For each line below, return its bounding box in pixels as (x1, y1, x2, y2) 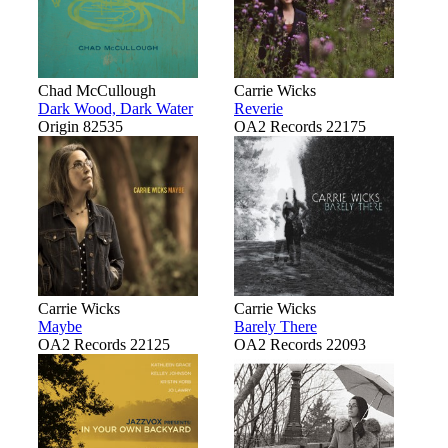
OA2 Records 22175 (234, 117, 366, 135)
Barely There (234, 317, 317, 335)
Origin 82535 (38, 117, 123, 135)
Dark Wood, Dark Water (38, 99, 193, 117)
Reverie (234, 99, 283, 117)
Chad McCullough (38, 81, 156, 99)
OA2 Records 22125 (38, 335, 170, 353)
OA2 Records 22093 (234, 335, 366, 353)
